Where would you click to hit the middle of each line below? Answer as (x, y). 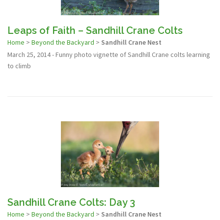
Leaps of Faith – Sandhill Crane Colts (95, 31)
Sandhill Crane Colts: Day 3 (71, 202)
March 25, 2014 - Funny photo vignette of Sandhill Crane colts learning (109, 55)
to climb (19, 66)
